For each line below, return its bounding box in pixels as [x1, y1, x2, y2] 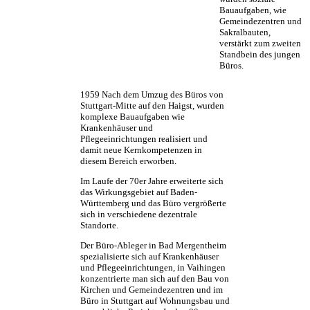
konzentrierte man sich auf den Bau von [80, 273, 229, 284]
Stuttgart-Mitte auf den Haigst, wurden [80, 100, 224, 111]
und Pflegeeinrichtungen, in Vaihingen [80, 262, 226, 273]
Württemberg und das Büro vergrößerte [80, 198, 226, 209]
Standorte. [80, 220, 118, 231]
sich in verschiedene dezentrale [80, 209, 197, 220]
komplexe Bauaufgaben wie [80, 111, 185, 122]
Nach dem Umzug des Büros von [100, 89, 224, 100]
